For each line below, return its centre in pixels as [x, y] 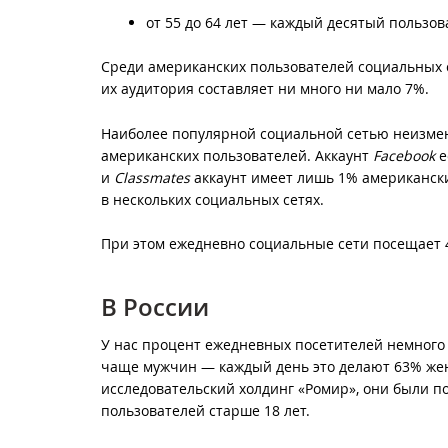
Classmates [152, 177]
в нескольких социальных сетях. [212, 199]
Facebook [404, 155]
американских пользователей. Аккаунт [237, 155]
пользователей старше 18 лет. [205, 411]
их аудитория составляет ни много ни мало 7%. [265, 89]
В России [155, 307]
